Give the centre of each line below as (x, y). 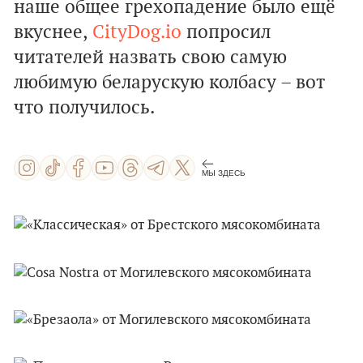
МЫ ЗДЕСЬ (224, 173)
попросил (226, 32)
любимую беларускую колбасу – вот (169, 83)
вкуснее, (53, 32)
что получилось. (84, 108)
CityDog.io (137, 32)
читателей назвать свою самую (150, 58)
